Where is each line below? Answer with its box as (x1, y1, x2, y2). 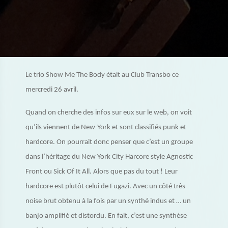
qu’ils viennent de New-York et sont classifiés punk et (25, 124, 186, 131)
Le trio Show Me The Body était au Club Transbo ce (25, 71, 179, 79)
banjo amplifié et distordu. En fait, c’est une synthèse (25, 212, 187, 220)
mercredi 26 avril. (25, 86, 78, 94)
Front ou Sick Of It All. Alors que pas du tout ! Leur (25, 168, 178, 176)
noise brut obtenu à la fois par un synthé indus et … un (25, 197, 191, 205)
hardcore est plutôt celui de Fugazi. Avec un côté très (25, 183, 185, 190)
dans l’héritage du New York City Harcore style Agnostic (25, 153, 193, 161)
